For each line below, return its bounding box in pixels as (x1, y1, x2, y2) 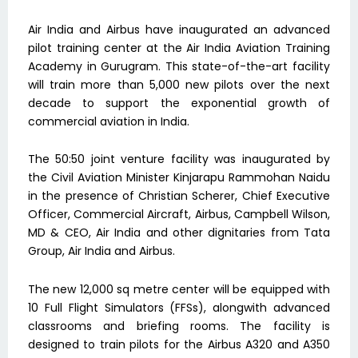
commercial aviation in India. (28, 113, 189, 129)
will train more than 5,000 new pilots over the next (28, 76, 330, 93)
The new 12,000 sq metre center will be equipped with (28, 280, 330, 297)
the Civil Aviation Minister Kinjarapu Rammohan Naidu (28, 169, 330, 186)
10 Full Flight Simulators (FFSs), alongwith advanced (28, 299, 330, 316)
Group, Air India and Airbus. (28, 243, 175, 260)
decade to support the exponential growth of (28, 94, 330, 111)
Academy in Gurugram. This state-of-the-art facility (28, 58, 330, 74)
